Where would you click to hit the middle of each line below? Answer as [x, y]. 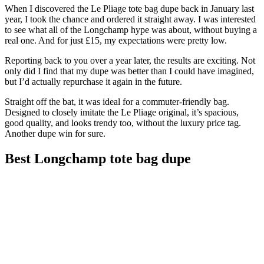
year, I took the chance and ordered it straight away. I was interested [130, 19]
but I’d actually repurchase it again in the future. [93, 81]
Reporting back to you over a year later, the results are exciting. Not [130, 60]
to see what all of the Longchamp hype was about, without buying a [131, 29]
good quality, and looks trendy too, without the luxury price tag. [123, 123]
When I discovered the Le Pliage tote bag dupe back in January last [129, 8]
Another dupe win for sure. [55, 133]
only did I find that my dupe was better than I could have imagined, [129, 71]
